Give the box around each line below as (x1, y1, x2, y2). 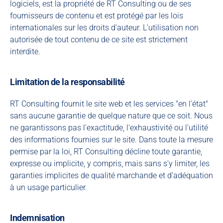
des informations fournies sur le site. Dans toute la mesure (10, 135, 213, 144)
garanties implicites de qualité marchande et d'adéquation (10, 171, 213, 180)
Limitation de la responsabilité (10, 77, 125, 87)
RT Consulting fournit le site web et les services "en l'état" (10, 99, 208, 109)
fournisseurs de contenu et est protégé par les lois (10, 11, 183, 20)
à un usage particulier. (10, 183, 87, 192)
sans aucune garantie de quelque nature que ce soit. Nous (10, 111, 213, 120)
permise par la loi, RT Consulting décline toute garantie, (10, 147, 202, 156)
